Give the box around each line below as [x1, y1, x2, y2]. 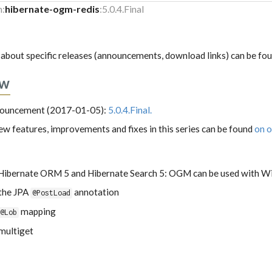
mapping [19, 206, 56, 217]
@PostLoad [32, 188, 71, 198]
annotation [72, 186, 120, 198]
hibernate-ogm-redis [5, 3, 100, 15]
